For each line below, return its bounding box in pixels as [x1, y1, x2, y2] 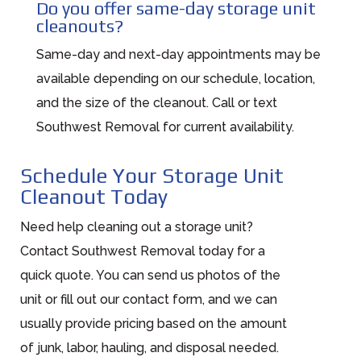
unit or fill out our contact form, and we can [19, 291, 277, 307]
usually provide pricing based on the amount [19, 315, 287, 331]
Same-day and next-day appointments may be [35, 46, 321, 62]
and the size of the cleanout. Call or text [35, 94, 277, 110]
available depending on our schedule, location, [35, 70, 315, 86]
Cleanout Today [19, 184, 168, 209]
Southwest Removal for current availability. [35, 118, 294, 135]
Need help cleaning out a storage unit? [19, 218, 253, 234]
